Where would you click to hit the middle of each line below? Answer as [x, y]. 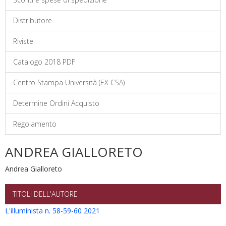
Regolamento [35, 124]
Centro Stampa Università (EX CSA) [69, 82]
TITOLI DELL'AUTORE [45, 194]
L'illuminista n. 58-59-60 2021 [52, 211]
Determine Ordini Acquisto [56, 103]
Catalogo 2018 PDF [44, 62]
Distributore [33, 20]
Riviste [23, 41]
